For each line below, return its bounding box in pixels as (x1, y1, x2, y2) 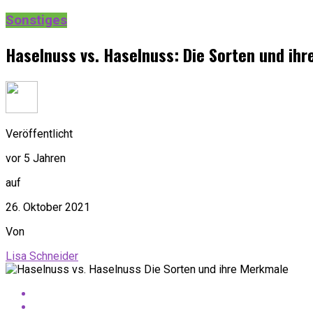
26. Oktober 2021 (6, 200, 90, 214)
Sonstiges (6, 13, 67, 29)
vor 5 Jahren (6, 151, 66, 165)
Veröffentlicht (6, 126, 73, 140)
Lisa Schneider (6, 249, 78, 263)
